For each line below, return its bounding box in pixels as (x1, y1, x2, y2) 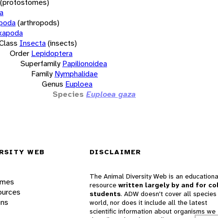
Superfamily (20, 58, 60, 69)
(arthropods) (18, 17, 59, 28)
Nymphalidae (54, 68, 98, 79)
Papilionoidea (62, 58, 107, 69)
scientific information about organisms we (90, 207, 216, 216)
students (90, 189, 121, 199)
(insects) (48, 37, 77, 48)
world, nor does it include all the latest (90, 198, 207, 207)
